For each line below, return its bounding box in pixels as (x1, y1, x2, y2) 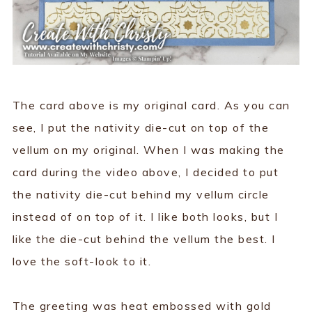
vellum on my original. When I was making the (12, 143, 285, 157)
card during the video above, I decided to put (12, 165, 279, 180)
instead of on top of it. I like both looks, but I (12, 210, 279, 224)
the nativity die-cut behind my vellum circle (12, 187, 270, 202)
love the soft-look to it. (12, 254, 152, 269)
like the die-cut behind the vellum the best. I (12, 232, 276, 247)
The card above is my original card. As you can (12, 98, 290, 113)
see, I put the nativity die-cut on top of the (12, 120, 270, 135)
